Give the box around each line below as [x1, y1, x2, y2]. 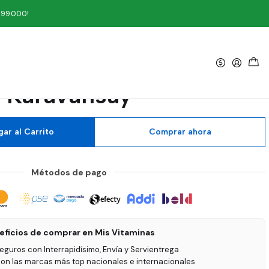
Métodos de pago [31, 166, 107, 178]
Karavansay [6, 80, 132, 109]
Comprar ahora [148, 127, 211, 137]
